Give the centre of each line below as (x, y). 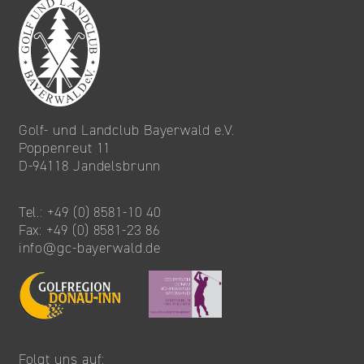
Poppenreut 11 (65, 147)
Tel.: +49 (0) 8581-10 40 (89, 212)
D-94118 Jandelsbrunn (90, 165)
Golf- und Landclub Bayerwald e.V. (127, 130)
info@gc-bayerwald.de (90, 247)
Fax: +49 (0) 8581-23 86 (89, 230)
